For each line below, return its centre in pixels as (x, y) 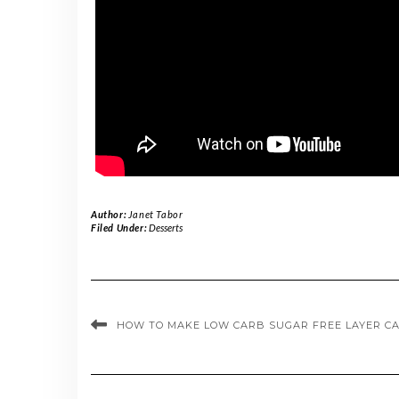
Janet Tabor (155, 214)
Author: (110, 214)
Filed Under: (120, 227)
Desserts (165, 227)
